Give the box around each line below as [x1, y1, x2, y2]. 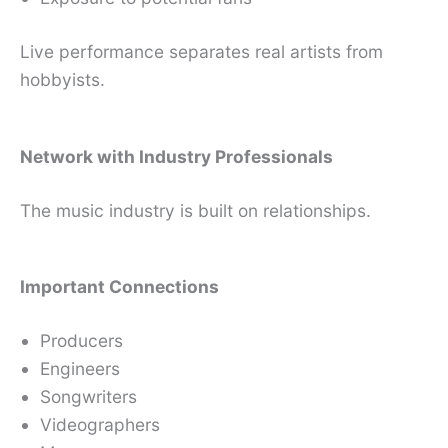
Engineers [40, 358, 120, 380]
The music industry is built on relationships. [20, 199, 371, 221]
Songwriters [40, 386, 137, 408]
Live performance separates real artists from [20, 40, 383, 62]
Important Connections [20, 276, 219, 298]
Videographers [40, 414, 160, 436]
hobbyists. [20, 68, 105, 90]
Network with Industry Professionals [20, 145, 333, 167]
